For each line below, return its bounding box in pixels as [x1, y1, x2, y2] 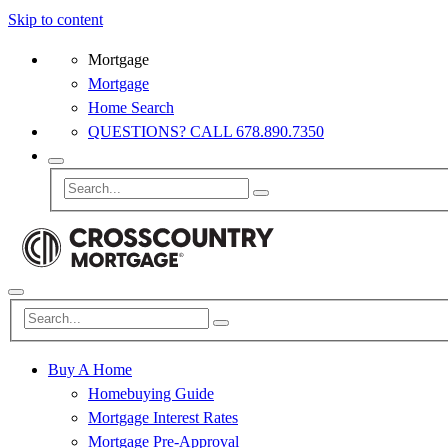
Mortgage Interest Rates [88, 409, 238, 427]
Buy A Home [48, 361, 132, 379]
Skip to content [8, 11, 103, 28]
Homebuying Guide [88, 385, 214, 403]
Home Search [88, 99, 174, 116]
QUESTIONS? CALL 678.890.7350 [88, 123, 324, 140]
